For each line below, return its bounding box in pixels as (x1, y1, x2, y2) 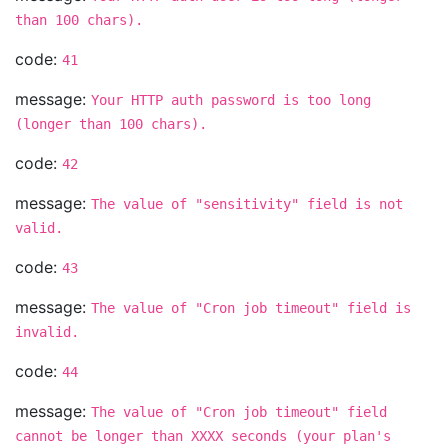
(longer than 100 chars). (15, 116, 207, 132)
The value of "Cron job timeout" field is (91, 300, 411, 316)
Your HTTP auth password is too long (91, 92, 371, 108)
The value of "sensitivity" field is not (91, 196, 403, 212)
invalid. (15, 324, 79, 340)
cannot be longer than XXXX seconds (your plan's (15, 428, 391, 444)
